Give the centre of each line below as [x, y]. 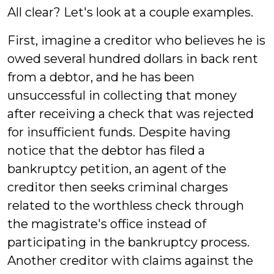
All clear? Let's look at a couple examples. [130, 12]
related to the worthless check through [126, 206]
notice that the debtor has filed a [106, 150]
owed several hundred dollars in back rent [133, 59]
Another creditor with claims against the [130, 261]
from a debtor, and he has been [101, 77]
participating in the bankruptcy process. [128, 242]
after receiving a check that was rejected [131, 114]
